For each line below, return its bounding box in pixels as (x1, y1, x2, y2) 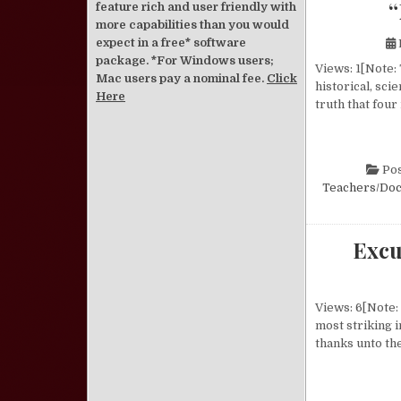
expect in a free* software (96, 36, 246, 49)
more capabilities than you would (96, 18, 289, 31)
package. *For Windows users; (96, 54, 274, 67)
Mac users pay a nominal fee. (96, 72, 267, 85)
